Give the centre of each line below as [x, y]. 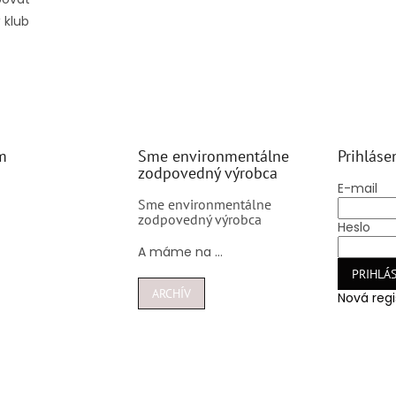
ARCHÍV [171, 293]
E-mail [357, 188]
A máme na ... [180, 251]
